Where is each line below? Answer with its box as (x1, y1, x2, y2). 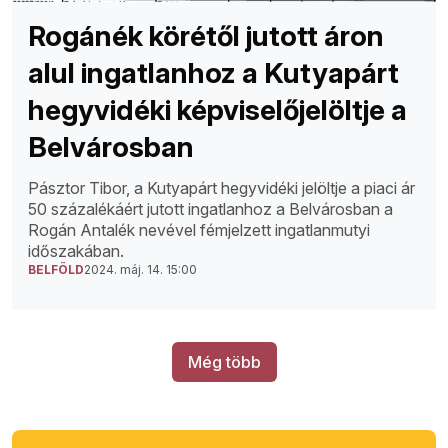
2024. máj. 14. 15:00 (84, 262, 197, 278)
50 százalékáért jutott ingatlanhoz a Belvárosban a (28, 199, 393, 220)
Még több (187, 352, 261, 373)
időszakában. (28, 241, 124, 262)
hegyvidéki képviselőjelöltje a (28, 93, 407, 128)
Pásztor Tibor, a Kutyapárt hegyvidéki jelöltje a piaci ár (28, 178, 415, 199)
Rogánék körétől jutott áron (28, 19, 384, 54)
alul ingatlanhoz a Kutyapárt (28, 56, 399, 91)
